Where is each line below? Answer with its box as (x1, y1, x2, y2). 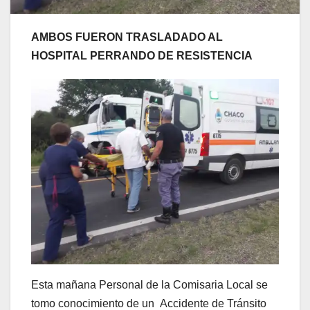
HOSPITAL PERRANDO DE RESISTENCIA (31, 49, 253, 62)
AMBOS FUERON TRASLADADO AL (31, 30, 223, 43)
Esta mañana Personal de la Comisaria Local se (31, 278, 268, 291)
